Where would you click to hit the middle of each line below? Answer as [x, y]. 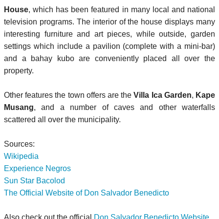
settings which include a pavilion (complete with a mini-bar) [109, 46]
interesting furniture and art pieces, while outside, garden [109, 34]
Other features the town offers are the [69, 95]
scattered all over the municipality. [62, 119]
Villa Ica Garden [163, 95]
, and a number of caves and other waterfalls [124, 107]
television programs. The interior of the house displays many [109, 22]
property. [19, 70]
